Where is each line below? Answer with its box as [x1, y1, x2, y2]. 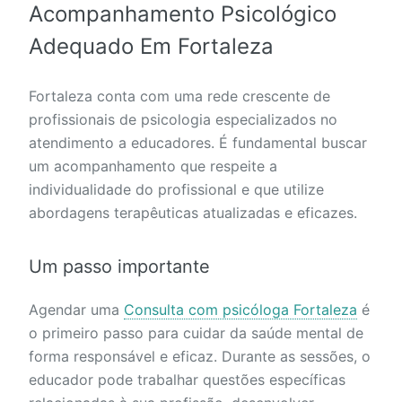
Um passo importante [29, 256, 210, 278]
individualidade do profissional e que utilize [29, 180, 324, 199]
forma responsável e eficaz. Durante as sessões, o [29, 347, 371, 366]
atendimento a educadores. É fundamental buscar [29, 134, 367, 153]
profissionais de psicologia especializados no [29, 110, 337, 129]
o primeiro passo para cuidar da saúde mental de [29, 324, 363, 343]
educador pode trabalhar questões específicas [29, 371, 345, 389]
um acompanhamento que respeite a [29, 157, 277, 176]
